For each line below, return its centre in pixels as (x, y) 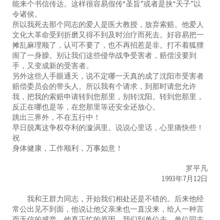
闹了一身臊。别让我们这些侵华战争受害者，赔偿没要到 (104, 55)
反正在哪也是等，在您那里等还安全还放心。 (86, 107)
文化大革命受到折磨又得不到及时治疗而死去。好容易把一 (108, 34)
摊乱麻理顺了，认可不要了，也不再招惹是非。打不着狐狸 (108, 45)
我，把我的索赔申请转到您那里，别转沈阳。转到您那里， (108, 96)
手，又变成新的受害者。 (53, 65)
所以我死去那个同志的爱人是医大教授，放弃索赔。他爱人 (108, 24)
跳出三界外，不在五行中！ (56, 117)
